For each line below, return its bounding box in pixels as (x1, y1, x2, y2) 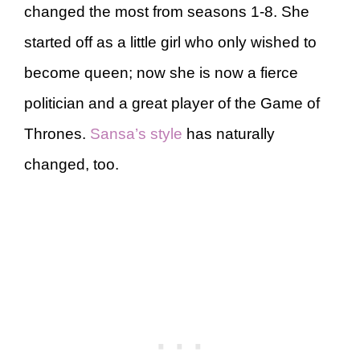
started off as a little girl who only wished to (24, 33, 317, 51)
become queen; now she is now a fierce (24, 63, 298, 81)
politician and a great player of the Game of (24, 94, 320, 112)
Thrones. (24, 125, 90, 142)
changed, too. (24, 155, 119, 173)
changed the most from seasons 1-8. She (24, 2, 309, 20)
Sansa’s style (90, 125, 182, 142)
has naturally (182, 125, 275, 142)
